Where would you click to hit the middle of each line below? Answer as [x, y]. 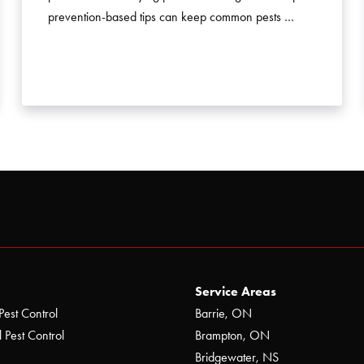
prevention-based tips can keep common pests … [171, 17]
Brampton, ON [232, 336]
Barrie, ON [223, 314]
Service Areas [236, 292]
